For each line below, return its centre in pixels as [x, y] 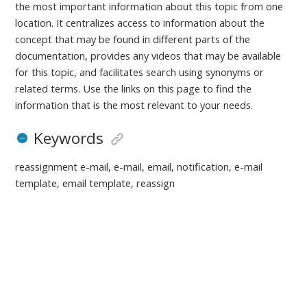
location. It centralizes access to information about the [140, 23]
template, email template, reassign [95, 183]
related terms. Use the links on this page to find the [134, 89]
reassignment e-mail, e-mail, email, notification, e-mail [139, 167]
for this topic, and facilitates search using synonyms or [140, 72]
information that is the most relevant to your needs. [134, 105]
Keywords [68, 138]
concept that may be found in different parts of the [133, 39]
